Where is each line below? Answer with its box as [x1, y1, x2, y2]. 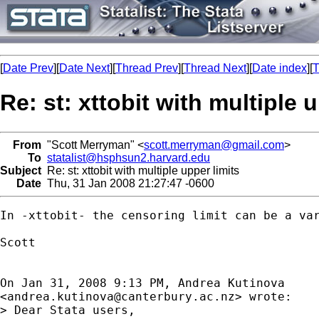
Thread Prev [115, 62, 178, 74]
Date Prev [3, 62, 53, 74]
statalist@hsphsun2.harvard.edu [47, 151, 210, 164]
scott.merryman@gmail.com [144, 138, 284, 151]
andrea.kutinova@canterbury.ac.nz [7, 289, 235, 303]
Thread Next [184, 62, 246, 74]
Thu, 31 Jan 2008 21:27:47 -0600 [41, 177, 214, 189]
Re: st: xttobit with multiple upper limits [41, 164, 239, 177]
